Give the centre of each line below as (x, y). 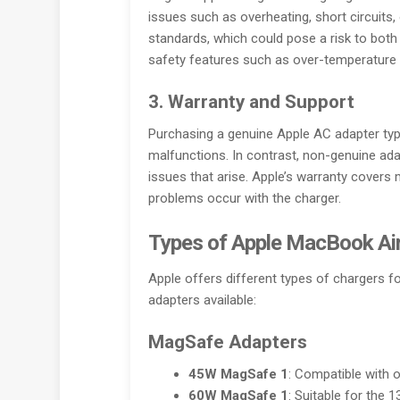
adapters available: (202, 300)
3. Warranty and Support (251, 102)
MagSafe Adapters (227, 342)
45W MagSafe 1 (238, 374)
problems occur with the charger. (244, 199)
